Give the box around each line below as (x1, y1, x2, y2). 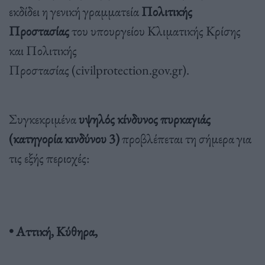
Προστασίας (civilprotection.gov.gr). (9, 60, 189, 79)
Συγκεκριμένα (9, 109, 79, 128)
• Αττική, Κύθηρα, (9, 222, 98, 240)
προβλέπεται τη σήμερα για (119, 129, 251, 147)
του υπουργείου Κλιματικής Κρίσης (69, 21, 241, 40)
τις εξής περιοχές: (9, 148, 90, 167)
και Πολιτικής (9, 41, 77, 59)
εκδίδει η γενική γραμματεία (9, 2, 139, 20)
